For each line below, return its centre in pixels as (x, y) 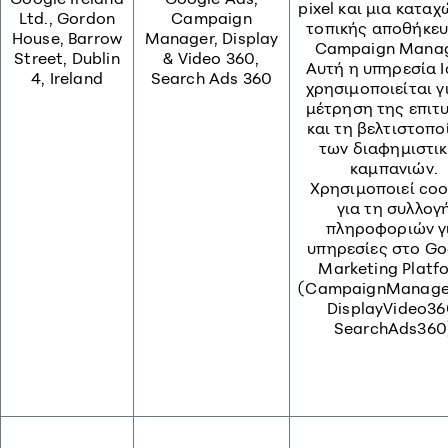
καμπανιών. (394, 168)
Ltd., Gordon (67, 18)
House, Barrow (67, 38)
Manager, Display (211, 38)
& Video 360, (211, 58)
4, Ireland (67, 78)
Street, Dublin (67, 58)
